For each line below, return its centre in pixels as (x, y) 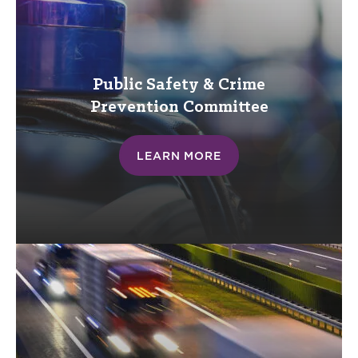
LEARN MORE (179, 155)
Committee (225, 108)
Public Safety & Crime (179, 86)
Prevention (134, 108)
